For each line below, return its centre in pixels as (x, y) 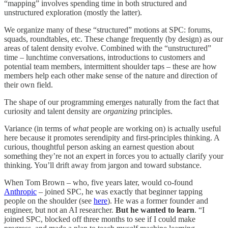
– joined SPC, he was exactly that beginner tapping (120, 192)
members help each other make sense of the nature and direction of (111, 76)
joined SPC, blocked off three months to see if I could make (100, 219)
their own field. (30, 85)
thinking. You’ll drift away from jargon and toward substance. (103, 165)
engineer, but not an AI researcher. (60, 210)
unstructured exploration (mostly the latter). (73, 13)
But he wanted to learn (155, 210)
